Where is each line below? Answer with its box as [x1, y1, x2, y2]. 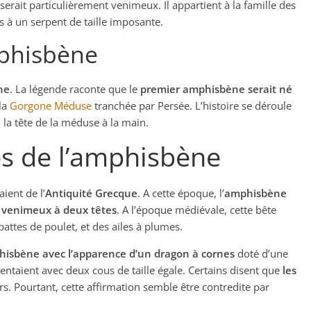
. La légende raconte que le [10, 82, 140, 96]
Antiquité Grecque [45, 186, 137, 200]
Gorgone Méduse [10, 99, 92, 112]
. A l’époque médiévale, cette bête [117, 203, 276, 217]
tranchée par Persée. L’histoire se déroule [92, 99, 292, 112]
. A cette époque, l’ [137, 186, 224, 200]
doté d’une [235, 246, 288, 260]
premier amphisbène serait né [140, 82, 292, 96]
